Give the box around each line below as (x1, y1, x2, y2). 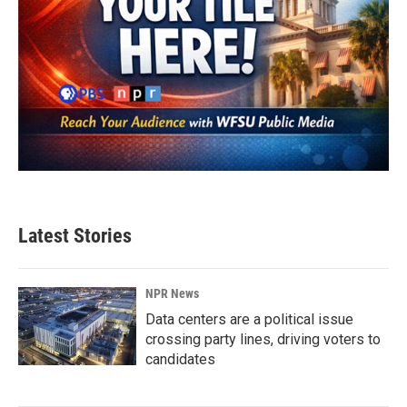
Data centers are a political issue (145, 310, 353, 328)
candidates (145, 350, 215, 368)
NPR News (145, 285, 199, 301)
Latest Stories (18, 223, 132, 247)
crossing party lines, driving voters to (145, 330, 381, 348)
